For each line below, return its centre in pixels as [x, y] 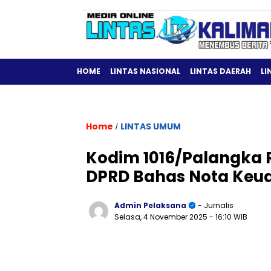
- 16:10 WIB [228, 217]
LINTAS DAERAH [220, 71]
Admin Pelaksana [150, 205]
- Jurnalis [215, 205]
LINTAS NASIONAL [145, 71]
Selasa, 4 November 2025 [162, 217]
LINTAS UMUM [151, 126]
